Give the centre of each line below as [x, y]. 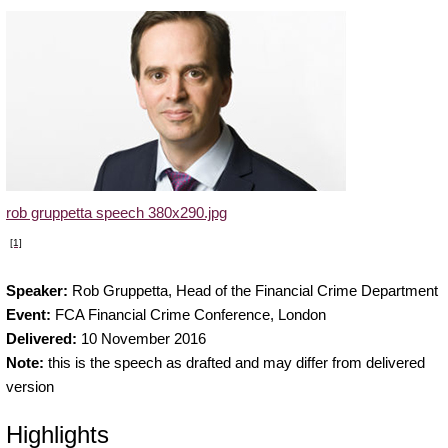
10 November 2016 [141, 338]
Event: [30, 314]
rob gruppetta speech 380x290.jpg [116, 212]
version [30, 386]
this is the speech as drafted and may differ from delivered [234, 362]
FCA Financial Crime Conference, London [190, 314]
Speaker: [39, 290]
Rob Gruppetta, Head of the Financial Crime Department [255, 290]
